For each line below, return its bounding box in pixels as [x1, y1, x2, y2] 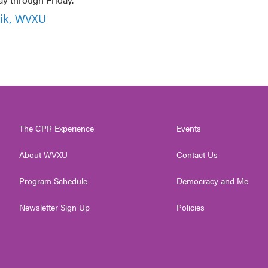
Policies [176, 201, 205, 213]
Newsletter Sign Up [19, 201, 90, 213]
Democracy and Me [176, 175, 249, 187]
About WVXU [19, 148, 68, 160]
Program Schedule [19, 175, 87, 187]
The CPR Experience [19, 122, 94, 134]
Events [176, 122, 202, 134]
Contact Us [176, 148, 218, 160]
